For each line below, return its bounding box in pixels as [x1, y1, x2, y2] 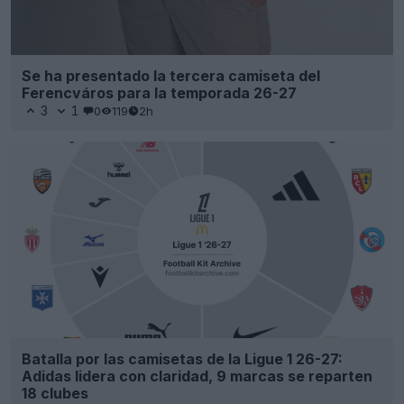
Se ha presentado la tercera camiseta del [22, 67, 320, 86]
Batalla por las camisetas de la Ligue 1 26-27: [22, 349, 343, 368]
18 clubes [22, 383, 88, 402]
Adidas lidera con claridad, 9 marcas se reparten [22, 366, 372, 385]
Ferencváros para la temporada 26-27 [22, 84, 297, 103]
